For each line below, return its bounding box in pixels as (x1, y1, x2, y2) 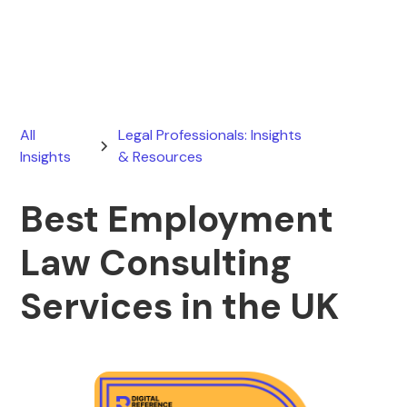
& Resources (118, 147, 203, 166)
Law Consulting (20, 239, 293, 286)
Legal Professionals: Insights (118, 125, 303, 144)
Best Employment (20, 195, 334, 243)
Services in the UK (20, 283, 340, 330)
